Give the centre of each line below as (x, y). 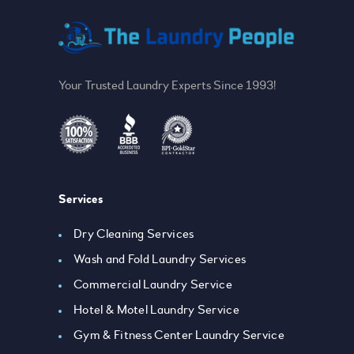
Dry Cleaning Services (134, 234)
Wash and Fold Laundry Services (160, 260)
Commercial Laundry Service (153, 285)
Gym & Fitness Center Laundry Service (179, 335)
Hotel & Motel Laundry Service (156, 310)
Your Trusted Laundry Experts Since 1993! (167, 86)
